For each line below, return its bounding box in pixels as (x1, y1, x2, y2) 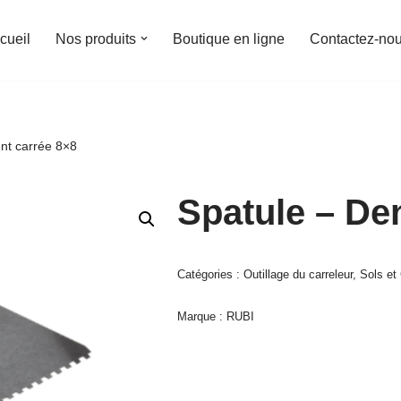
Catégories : (176, 268, 243, 281)
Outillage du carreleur (243, 268, 353, 281)
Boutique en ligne (173, 31, 285, 47)
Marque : (176, 310, 226, 323)
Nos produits (55, 31, 136, 47)
